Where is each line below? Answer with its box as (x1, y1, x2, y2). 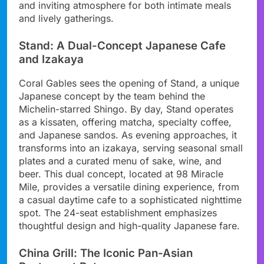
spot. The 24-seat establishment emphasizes (19, 207, 217, 219)
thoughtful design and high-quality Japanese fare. (19, 220, 240, 232)
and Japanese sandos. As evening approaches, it (19, 129, 237, 141)
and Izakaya (19, 52, 84, 66)
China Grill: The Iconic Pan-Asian (19, 246, 193, 260)
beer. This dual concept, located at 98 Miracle (19, 168, 223, 180)
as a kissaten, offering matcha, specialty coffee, (19, 116, 232, 128)
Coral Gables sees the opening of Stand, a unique (19, 77, 239, 90)
